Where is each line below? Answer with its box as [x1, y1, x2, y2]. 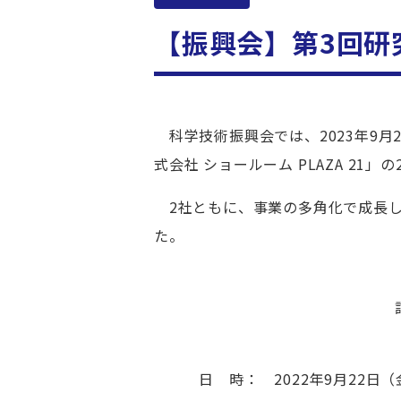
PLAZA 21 [297, 152, 366, 175]
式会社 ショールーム [154, 152, 298, 175]
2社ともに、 [154, 195, 253, 218]
